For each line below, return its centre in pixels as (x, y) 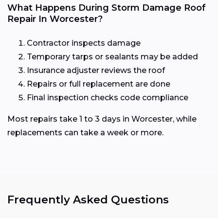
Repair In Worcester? (55, 19)
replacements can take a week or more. (85, 132)
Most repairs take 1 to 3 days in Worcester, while (102, 119)
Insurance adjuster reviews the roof (96, 70)
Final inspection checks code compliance (108, 97)
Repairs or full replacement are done (99, 84)
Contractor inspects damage (84, 43)
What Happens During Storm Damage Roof (107, 8)
